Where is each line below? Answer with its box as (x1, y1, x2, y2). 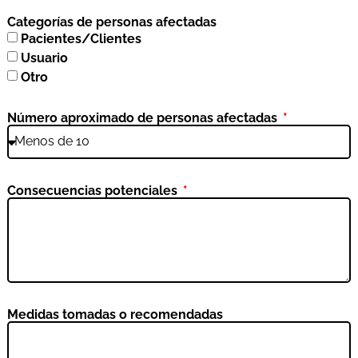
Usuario (20, 50, 68, 66)
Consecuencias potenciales (6, 182, 181, 198)
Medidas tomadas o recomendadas (6, 307, 223, 323)
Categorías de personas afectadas (6, 14, 217, 30)
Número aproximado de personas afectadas (6, 109, 280, 125)
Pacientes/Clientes (20, 30, 141, 46)
